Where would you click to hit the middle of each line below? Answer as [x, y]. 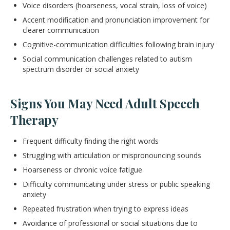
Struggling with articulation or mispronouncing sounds [112, 155]
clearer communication [61, 30]
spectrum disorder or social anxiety [81, 69]
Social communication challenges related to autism [107, 59]
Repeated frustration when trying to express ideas [106, 208]
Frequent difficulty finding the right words [91, 141]
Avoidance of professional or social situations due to [110, 223]
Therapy [34, 119]
